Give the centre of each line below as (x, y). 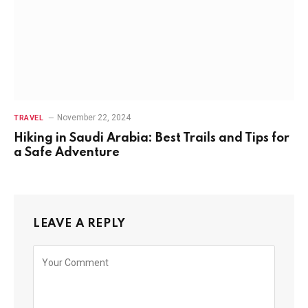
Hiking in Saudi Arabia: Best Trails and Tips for (152, 138)
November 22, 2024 (94, 117)
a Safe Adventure (67, 152)
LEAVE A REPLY (79, 223)
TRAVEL (29, 118)
